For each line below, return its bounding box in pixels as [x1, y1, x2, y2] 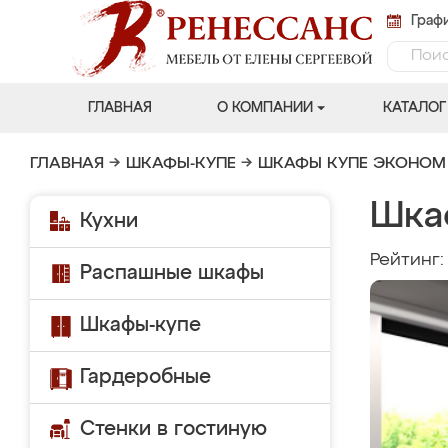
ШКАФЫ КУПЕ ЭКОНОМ [258, 156, 446, 172]
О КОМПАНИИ [216, 101, 313, 115]
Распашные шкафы [80, 263, 264, 283]
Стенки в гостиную [80, 419, 267, 439]
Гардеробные [80, 367, 211, 387]
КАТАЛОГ [382, 101, 446, 115]
